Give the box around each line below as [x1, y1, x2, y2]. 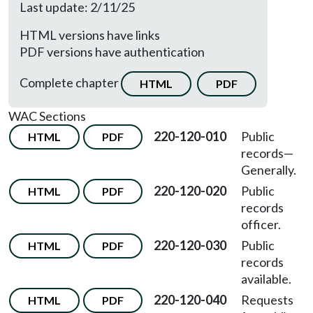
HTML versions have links [20, 27, 160, 43]
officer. [241, 217, 281, 232]
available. [241, 271, 291, 286]
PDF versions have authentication [20, 44, 205, 59]
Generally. [241, 162, 296, 177]
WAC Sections [8, 108, 86, 124]
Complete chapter [20, 74, 121, 90]
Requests [241, 292, 293, 307]
